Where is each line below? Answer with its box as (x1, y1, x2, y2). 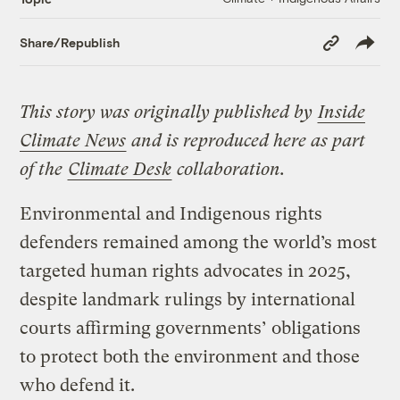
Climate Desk (68, 159, 172, 180)
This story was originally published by (20, 102, 318, 123)
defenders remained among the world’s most (20, 232, 378, 254)
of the (20, 159, 68, 180)
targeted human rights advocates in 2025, (20, 261, 352, 282)
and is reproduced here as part (131, 130, 366, 152)
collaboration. (172, 159, 286, 180)
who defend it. (20, 375, 136, 396)
